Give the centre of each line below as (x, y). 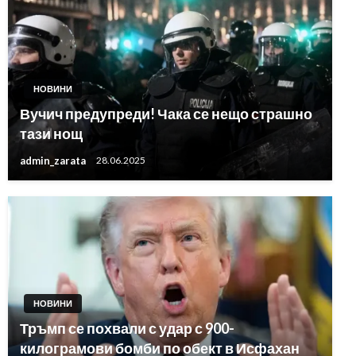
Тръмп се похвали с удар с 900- (127, 328)
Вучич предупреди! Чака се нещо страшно (166, 114)
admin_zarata (54, 160)
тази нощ (51, 133)
